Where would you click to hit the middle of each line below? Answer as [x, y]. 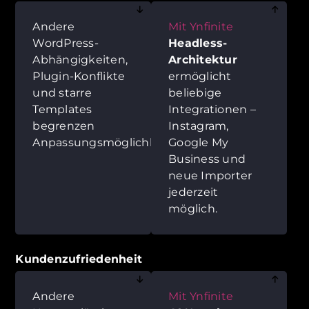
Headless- [198, 43]
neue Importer [210, 175]
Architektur [203, 59]
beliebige [195, 92]
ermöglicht [200, 76]
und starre [62, 92]
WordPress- [66, 43]
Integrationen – [212, 109]
